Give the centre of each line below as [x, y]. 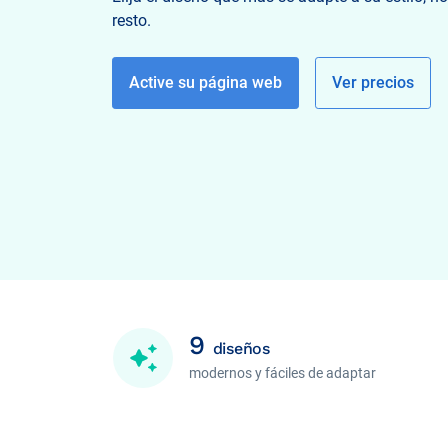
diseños [241, 348]
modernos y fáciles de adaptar [283, 373]
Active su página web [206, 82]
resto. [131, 20]
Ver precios [373, 82]
